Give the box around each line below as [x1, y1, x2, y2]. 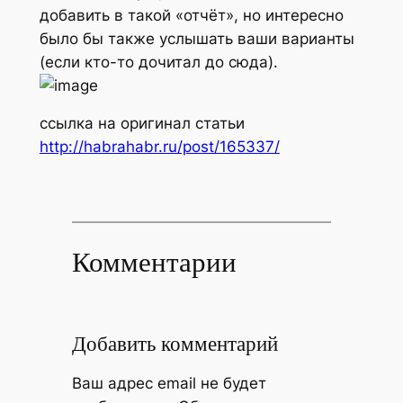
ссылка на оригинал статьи [39, 114, 245, 133]
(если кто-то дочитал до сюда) [39, 52, 273, 71]
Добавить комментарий [71, 329, 278, 358]
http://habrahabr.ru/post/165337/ [39, 138, 280, 157]
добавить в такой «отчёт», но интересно [39, 5, 344, 24]
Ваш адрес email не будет [71, 373, 266, 392]
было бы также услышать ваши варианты [39, 29, 354, 48]
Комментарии [71, 244, 237, 282]
